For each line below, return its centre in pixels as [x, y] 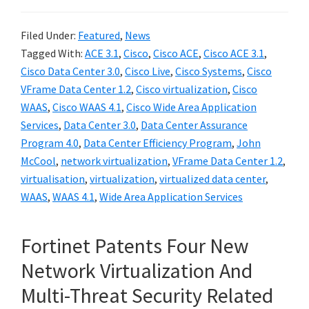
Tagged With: [53, 53]
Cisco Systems [209, 71]
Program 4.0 [50, 143]
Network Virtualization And [137, 270]
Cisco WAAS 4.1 [87, 107]
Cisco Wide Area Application [191, 107]
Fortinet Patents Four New [135, 246]
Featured [99, 35]
